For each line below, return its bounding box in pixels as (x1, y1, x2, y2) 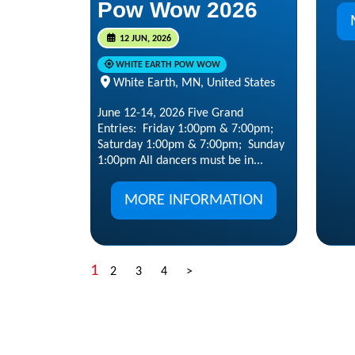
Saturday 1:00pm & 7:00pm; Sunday (97, 138, 284, 151)
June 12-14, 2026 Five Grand (97, 106, 243, 120)
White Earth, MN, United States (113, 76, 275, 90)
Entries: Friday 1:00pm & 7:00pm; (97, 122, 273, 136)
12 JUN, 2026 (116, 33, 171, 44)
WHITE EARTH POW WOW (115, 59, 220, 70)
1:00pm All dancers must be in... (97, 154, 263, 167)
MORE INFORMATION (124, 192, 263, 208)
